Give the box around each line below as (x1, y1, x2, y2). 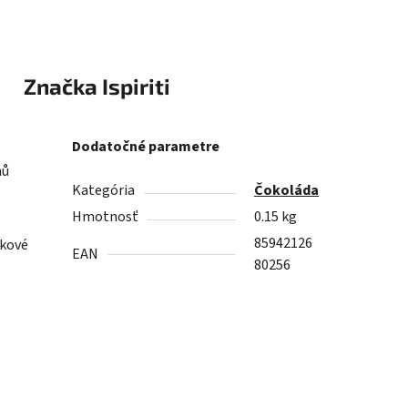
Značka (23, 73, 97, 100)
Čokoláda (254, 180, 320, 201)
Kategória (72, 180, 136, 201)
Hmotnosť (72, 207, 139, 228)
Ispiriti (97, 73, 170, 100)
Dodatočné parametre (72, 137, 220, 158)
